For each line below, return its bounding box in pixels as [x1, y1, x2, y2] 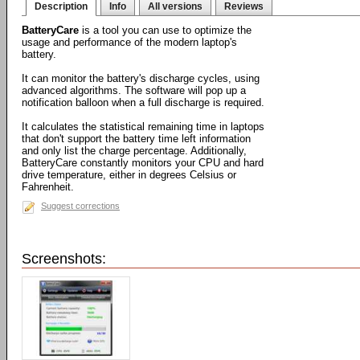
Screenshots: [22, 251, 106, 267]
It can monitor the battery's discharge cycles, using [22, 72, 260, 84]
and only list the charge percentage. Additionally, [22, 145, 247, 157]
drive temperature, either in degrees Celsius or [22, 169, 236, 181]
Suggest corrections [41, 201, 120, 211]
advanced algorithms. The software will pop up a [22, 84, 246, 96]
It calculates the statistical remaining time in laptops [22, 121, 264, 133]
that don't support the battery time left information [22, 133, 251, 145]
